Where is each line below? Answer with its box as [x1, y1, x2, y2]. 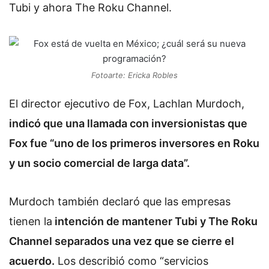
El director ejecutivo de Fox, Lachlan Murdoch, [9, 97, 244, 110]
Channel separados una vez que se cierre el [9, 234, 234, 247]
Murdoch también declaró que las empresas [9, 195, 231, 208]
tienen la [9, 214, 52, 228]
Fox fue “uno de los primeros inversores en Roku [9, 137, 259, 150]
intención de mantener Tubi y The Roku [52, 214, 258, 228]
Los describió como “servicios [55, 254, 208, 267]
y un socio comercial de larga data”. [9, 157, 190, 169]
